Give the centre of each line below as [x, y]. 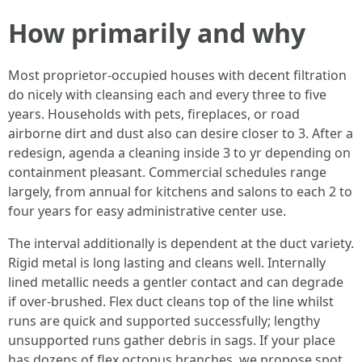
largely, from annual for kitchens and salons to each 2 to [180, 192]
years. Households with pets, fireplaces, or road [154, 114]
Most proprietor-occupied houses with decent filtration [177, 75]
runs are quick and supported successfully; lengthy [164, 321]
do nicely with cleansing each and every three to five [167, 95]
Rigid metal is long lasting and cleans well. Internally [167, 263]
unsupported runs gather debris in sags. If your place [172, 340]
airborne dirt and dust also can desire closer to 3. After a [181, 133]
